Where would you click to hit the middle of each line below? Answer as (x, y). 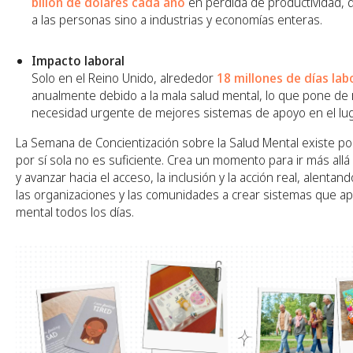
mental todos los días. (75, 212)
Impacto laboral (78, 60)
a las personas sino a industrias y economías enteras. (177, 19)
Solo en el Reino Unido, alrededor (124, 78)
